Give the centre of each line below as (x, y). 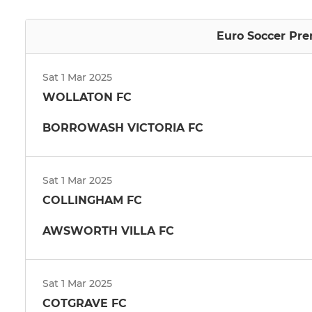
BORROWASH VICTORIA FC (123, 127)
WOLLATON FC (87, 97)
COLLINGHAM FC (92, 200)
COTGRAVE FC (85, 303)
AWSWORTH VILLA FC (108, 231)
